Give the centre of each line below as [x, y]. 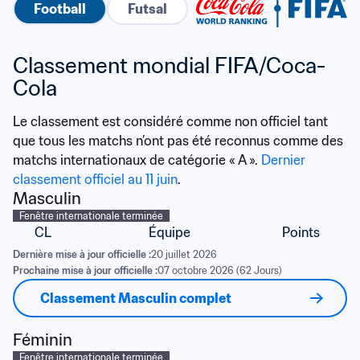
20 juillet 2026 [184, 254]
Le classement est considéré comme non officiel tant [170, 121]
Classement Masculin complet [136, 298]
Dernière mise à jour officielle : [82, 254]
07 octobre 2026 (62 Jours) [220, 270]
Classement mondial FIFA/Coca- [169, 65]
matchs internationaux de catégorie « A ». [137, 160]
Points [301, 232]
